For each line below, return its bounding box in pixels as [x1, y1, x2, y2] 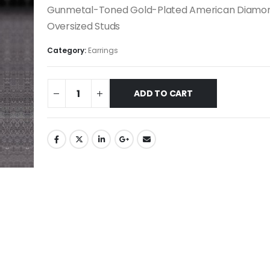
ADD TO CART [134, 87, 193, 100]
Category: [46, 45, 88, 55]
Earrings [87, 45, 118, 55]
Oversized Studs [46, 19, 121, 34]
